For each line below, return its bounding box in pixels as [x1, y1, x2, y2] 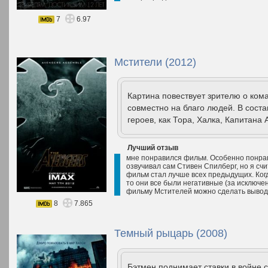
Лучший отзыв [127, 144, 178, 152]
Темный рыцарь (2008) [114, 227, 227, 239]
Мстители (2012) [114, 56, 196, 68]
